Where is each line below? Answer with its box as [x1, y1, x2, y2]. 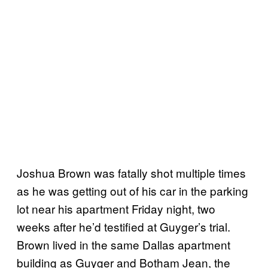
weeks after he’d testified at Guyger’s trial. [17, 218, 230, 234]
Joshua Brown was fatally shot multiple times [17, 164, 246, 181]
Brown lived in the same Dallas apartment [17, 236, 230, 252]
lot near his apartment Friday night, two [17, 200, 215, 217]
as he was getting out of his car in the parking [17, 182, 248, 199]
